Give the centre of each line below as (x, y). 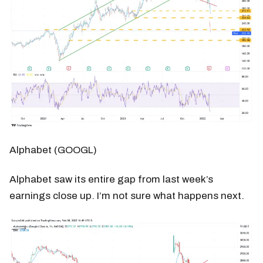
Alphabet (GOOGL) (53, 150)
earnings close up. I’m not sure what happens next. (127, 196)
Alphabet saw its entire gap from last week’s (111, 180)
